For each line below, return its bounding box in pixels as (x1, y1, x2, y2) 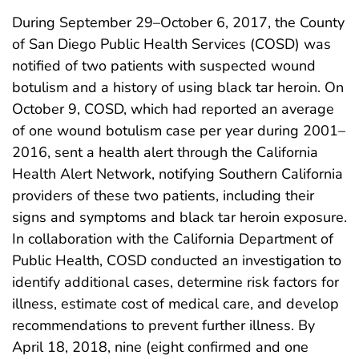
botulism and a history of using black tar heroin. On (12, 77, 344, 97)
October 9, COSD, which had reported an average (12, 99, 334, 119)
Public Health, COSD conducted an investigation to (12, 250, 341, 270)
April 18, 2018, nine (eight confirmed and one (12, 337, 309, 357)
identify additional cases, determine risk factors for (12, 272, 339, 292)
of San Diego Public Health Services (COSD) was (12, 34, 331, 54)
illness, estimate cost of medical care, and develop (12, 293, 339, 313)
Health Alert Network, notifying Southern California (12, 163, 343, 184)
